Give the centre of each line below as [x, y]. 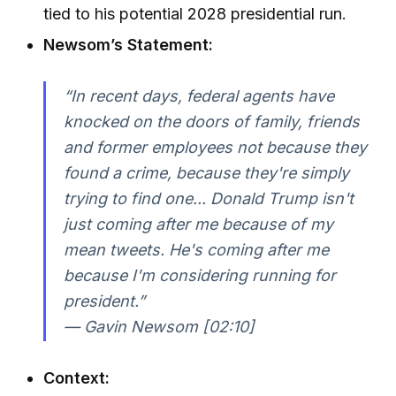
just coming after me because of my [198, 225]
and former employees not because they [215, 148]
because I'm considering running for [199, 276]
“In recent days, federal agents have [198, 96]
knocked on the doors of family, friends [211, 122]
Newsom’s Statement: [129, 45]
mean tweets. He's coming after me [196, 250]
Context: [77, 377]
